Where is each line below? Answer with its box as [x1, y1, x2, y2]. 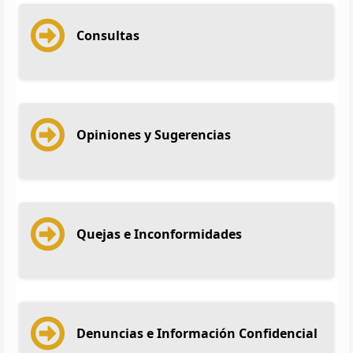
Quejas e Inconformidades [76, 225, 242, 243]
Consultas [76, 26, 139, 44]
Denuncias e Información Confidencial [76, 324, 318, 342]
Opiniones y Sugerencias [76, 125, 231, 143]
